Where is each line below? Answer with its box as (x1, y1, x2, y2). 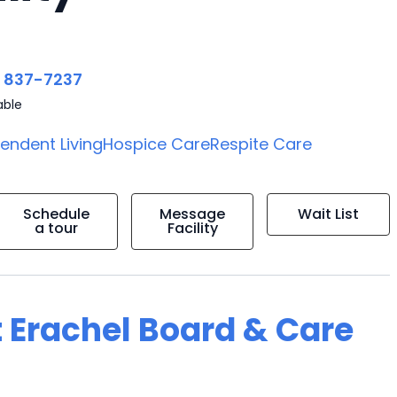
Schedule (23, 204, 90, 224)
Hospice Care (103, 133, 211, 155)
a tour (35, 218, 79, 238)
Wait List (298, 204, 360, 224)
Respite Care (210, 133, 313, 155)
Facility (167, 218, 218, 238)
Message (160, 204, 226, 224)
